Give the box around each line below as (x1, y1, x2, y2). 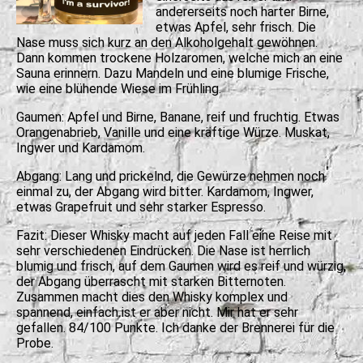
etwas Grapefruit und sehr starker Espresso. (16, 199, 266, 215)
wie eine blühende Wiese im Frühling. (16, 80, 221, 96)
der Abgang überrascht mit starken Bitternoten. (16, 273, 286, 289)
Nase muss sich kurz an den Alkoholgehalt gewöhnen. (16, 34, 318, 50)
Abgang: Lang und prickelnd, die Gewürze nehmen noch (16, 168, 325, 184)
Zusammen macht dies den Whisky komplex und (16, 288, 288, 305)
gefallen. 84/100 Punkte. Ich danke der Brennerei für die (16, 319, 335, 335)
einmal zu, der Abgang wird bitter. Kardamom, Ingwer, (16, 183, 314, 199)
